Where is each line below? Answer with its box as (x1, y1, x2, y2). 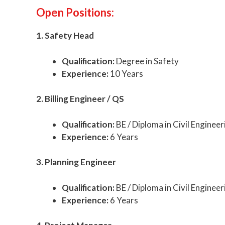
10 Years (108, 68, 143, 79)
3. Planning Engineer (36, 157, 116, 168)
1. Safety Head (36, 30, 94, 41)
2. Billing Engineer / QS (36, 93, 124, 104)
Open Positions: (36, 6, 114, 20)
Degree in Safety (115, 55, 179, 66)
